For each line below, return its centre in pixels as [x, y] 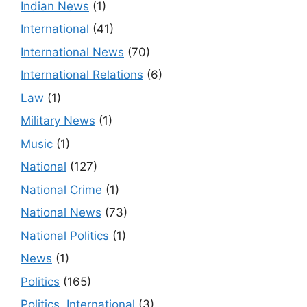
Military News [58, 121]
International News [72, 52]
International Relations [82, 75]
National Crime [61, 189]
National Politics [65, 235]
